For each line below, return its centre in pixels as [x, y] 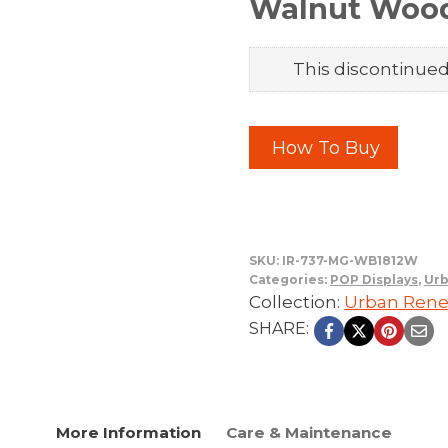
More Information [129, 432]
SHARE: [278, 328]
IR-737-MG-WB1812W [349, 260]
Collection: [296, 301]
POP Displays [373, 279]
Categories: [289, 279]
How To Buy [323, 147]
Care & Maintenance [308, 432]
